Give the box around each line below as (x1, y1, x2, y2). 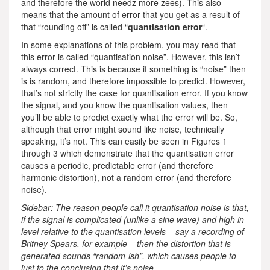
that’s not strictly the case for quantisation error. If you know (21, 87, 248, 99)
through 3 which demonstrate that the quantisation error (21, 147, 234, 159)
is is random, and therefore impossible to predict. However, (21, 75, 245, 87)
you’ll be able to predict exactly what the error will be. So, (21, 111, 237, 123)
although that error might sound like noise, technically (21, 123, 224, 135)
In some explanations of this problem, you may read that (21, 39, 236, 51)
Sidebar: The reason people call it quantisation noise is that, (21, 201, 249, 213)
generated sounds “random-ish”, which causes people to (21, 250, 236, 262)
